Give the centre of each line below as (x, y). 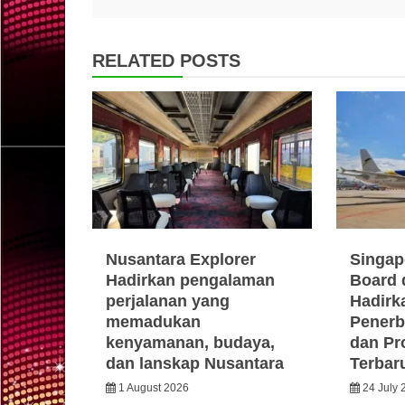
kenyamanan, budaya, (190, 343)
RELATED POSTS (166, 60)
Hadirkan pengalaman (190, 281)
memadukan (153, 322)
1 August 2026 (154, 388)
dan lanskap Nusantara (195, 364)
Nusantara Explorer (181, 260)
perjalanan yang (168, 301)
